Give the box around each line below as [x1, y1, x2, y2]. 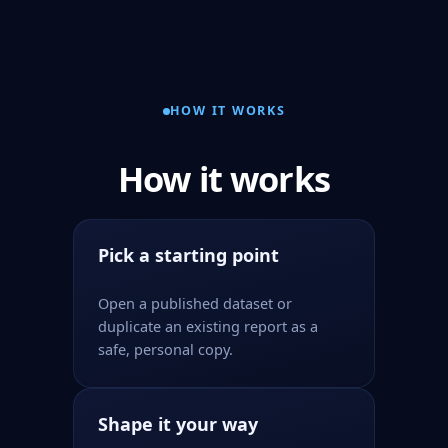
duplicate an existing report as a [98, 316, 318, 336]
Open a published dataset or [98, 293, 292, 313]
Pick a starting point [98, 243, 279, 267]
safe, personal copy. [98, 339, 233, 359]
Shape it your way [98, 412, 258, 436]
